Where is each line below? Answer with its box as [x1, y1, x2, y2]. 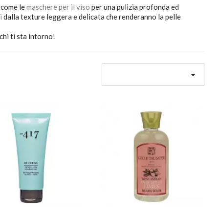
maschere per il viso [26, 2, 90, 11]
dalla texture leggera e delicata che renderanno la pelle [1, 12, 181, 21]
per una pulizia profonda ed [89, 2, 179, 11]
